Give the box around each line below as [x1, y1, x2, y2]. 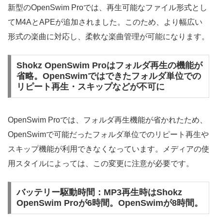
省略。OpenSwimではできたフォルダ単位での [16, 71, 201, 81]
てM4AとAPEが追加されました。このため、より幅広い [8, 18, 202, 27]
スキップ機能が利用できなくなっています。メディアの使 [8, 144, 209, 153]
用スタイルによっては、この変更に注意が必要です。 [8, 159, 194, 168]
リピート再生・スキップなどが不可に [16, 82, 165, 92]
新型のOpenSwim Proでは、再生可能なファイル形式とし [8, 3, 207, 12]
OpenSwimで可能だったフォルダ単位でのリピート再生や [8, 130, 209, 139]
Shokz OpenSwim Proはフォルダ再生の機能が [16, 61, 202, 71]
